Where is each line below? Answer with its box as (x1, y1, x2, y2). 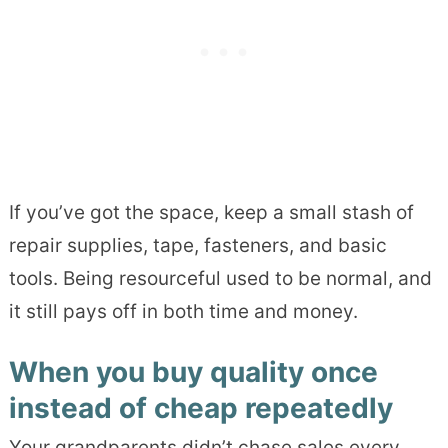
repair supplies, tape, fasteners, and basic (8, 234, 387, 258)
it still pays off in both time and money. (8, 300, 358, 324)
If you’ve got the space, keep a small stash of (8, 201, 414, 225)
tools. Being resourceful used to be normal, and (8, 267, 432, 291)
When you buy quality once (8, 355, 378, 390)
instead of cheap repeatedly (8, 391, 393, 426)
